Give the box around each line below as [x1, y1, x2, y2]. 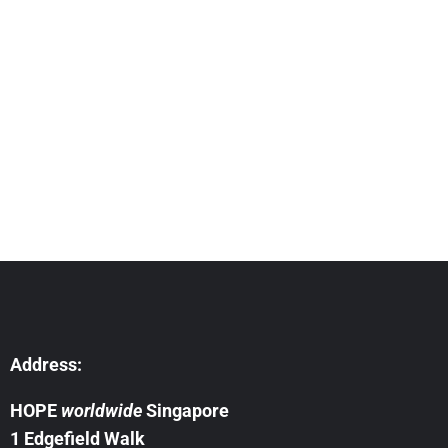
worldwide [61, 400, 142, 421]
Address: [10, 354, 82, 375]
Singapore [142, 400, 229, 421]
